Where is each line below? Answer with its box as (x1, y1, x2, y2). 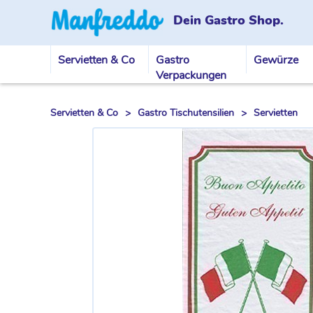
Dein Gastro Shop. (173, 11, 284, 29)
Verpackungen (156, 68, 226, 83)
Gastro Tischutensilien (138, 106, 234, 119)
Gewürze (254, 52, 298, 68)
